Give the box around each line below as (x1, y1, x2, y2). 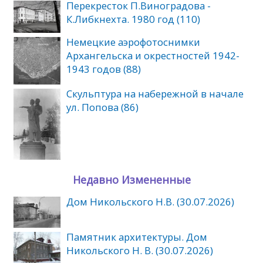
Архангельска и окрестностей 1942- (66, 49, 240, 63)
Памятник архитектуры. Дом (66, 230, 207, 244)
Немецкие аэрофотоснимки (66, 35, 200, 49)
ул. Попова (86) (66, 100, 139, 114)
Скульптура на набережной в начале (66, 86, 244, 100)
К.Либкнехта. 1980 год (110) (66, 12, 200, 26)
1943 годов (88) (66, 62, 141, 76)
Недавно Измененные (72, 173, 191, 187)
